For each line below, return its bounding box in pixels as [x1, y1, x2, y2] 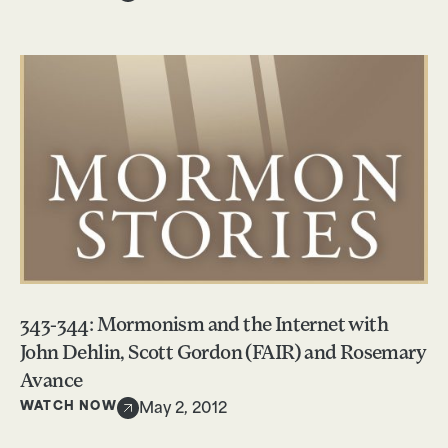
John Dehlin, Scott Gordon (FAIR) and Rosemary [20, 343, 426, 364]
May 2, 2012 [138, 401, 227, 417]
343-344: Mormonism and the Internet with [20, 315, 388, 336]
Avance [20, 371, 83, 392]
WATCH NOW [20, 401, 117, 414]
